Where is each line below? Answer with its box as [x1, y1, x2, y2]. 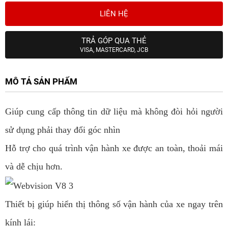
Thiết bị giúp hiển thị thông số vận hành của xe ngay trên [5, 199, 223, 210]
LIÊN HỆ [100, 9, 128, 19]
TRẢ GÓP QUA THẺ [81, 36, 147, 46]
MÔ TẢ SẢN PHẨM [5, 76, 77, 87]
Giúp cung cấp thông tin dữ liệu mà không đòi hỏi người [5, 106, 223, 117]
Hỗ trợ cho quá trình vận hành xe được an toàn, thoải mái [5, 143, 223, 154]
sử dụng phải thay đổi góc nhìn [5, 125, 120, 135]
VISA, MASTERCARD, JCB [80, 46, 148, 54]
